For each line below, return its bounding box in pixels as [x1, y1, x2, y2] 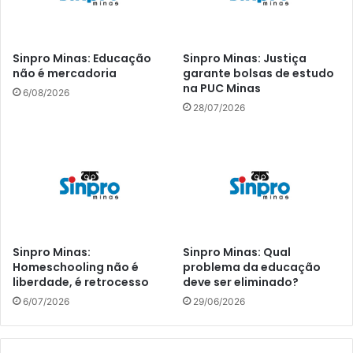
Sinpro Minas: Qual [183, 243, 291, 260]
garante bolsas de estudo [183, 65, 334, 81]
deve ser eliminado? [183, 273, 299, 290]
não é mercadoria [13, 65, 117, 81]
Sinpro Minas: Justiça [183, 50, 307, 66]
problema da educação [183, 258, 321, 275]
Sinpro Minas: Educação [13, 50, 151, 66]
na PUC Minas [183, 80, 261, 96]
